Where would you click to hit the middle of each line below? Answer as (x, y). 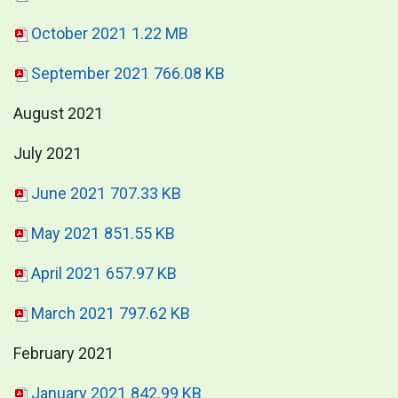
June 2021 (68, 193)
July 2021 (48, 153)
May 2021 (65, 233)
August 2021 (58, 113)
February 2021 (64, 353)
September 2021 (90, 73)
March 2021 (73, 313)
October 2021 (79, 33)
